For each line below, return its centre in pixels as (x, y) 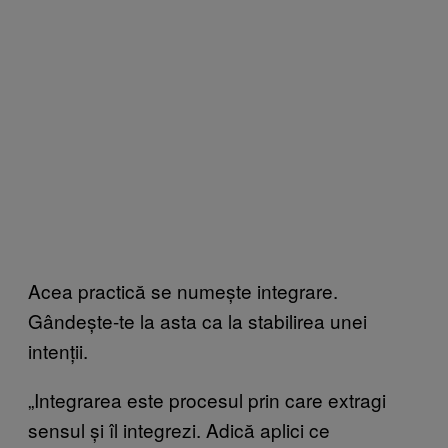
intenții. (58, 351)
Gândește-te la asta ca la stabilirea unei (197, 321)
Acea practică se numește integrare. (183, 291)
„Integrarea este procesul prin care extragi (207, 400)
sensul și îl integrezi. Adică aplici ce (179, 430)
